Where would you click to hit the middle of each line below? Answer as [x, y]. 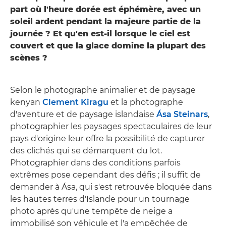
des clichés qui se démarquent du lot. [86, 150]
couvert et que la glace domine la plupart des [108, 45]
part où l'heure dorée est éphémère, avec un [105, 9]
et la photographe [146, 102]
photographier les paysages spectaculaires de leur [111, 126]
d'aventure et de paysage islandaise [83, 114]
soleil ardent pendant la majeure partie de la [105, 21]
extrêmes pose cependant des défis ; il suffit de [105, 175]
